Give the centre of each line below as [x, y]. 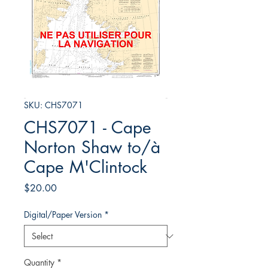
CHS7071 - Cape [88, 128]
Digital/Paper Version [63, 215]
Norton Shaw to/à [92, 147]
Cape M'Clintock [86, 167]
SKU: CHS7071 [54, 105]
